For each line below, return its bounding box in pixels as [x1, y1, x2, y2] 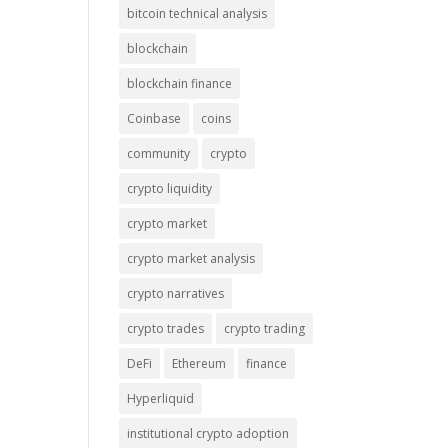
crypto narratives [127, 284, 225, 302]
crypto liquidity [127, 179, 213, 197]
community [127, 144, 191, 162]
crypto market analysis [127, 249, 256, 267]
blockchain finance [127, 74, 233, 92]
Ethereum [172, 354, 227, 372]
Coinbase [127, 109, 182, 127]
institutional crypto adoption [127, 424, 290, 442]
